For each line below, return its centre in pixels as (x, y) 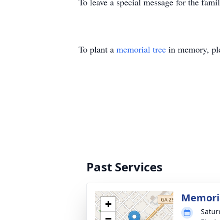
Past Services (124, 167)
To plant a (97, 49)
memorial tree (141, 49)
